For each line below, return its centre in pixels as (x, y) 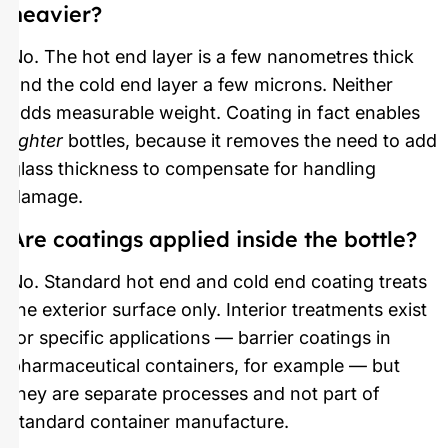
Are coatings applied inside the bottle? (213, 239)
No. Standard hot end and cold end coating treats (218, 282)
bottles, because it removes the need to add (250, 141)
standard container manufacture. (149, 422)
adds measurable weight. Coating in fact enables (215, 113)
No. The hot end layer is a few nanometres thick (212, 57)
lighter (36, 141)
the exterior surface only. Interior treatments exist (218, 310)
